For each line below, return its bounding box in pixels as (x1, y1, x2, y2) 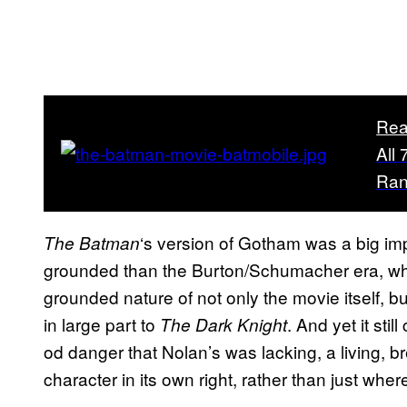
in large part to (44, 311, 160, 336)
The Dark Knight (160, 312, 287, 336)
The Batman (44, 230, 140, 254)
